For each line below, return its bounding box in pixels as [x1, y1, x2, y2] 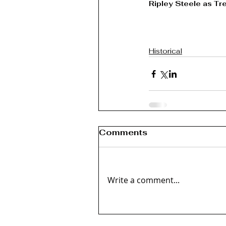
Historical [149, 46, 182, 56]
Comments [99, 127, 147, 138]
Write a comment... [107, 175, 180, 186]
